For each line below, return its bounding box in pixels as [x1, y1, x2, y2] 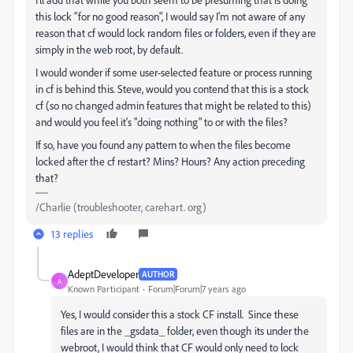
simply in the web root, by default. [35, 43, 183, 56]
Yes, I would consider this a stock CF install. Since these [61, 307, 299, 321]
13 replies [51, 227, 93, 240]
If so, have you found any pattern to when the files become [35, 138, 291, 151]
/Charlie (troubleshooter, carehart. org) [35, 200, 206, 214]
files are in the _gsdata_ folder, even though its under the [61, 324, 309, 337]
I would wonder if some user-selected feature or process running [35, 65, 312, 79]
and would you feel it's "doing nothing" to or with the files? [35, 115, 288, 128]
